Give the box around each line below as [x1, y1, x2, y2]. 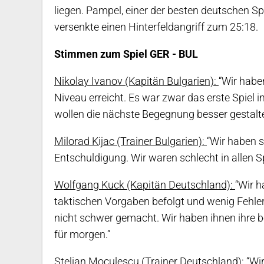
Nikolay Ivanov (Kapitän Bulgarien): [54, 75, 219, 88]
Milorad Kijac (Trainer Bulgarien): [54, 135, 207, 148]
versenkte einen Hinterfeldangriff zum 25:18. [54, 21, 258, 34]
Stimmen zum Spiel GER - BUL [54, 48, 198, 61]
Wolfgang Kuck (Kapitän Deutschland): [54, 179, 235, 192]
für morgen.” [54, 228, 110, 241]
